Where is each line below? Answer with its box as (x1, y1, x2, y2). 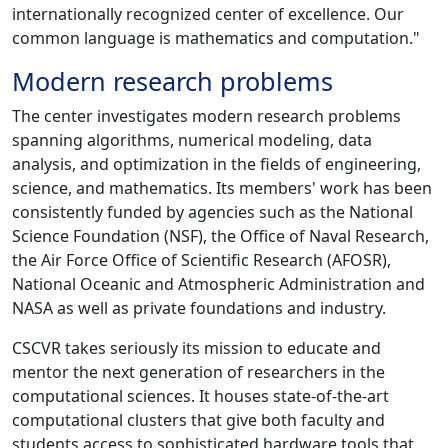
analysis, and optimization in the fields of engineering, (12, 153, 421, 176)
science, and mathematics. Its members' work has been (12, 177, 432, 200)
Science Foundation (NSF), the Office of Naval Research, (12, 225, 429, 248)
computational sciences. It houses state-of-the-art (12, 385, 389, 408)
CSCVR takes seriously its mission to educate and (12, 337, 381, 360)
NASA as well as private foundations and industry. (12, 297, 386, 320)
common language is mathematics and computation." (12, 27, 420, 50)
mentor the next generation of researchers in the (12, 361, 385, 384)
